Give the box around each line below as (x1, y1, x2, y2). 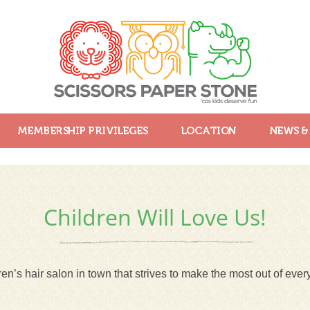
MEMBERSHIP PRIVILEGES (17, 125, 148, 137)
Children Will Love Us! (44, 202, 266, 232)
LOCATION (181, 125, 236, 137)
